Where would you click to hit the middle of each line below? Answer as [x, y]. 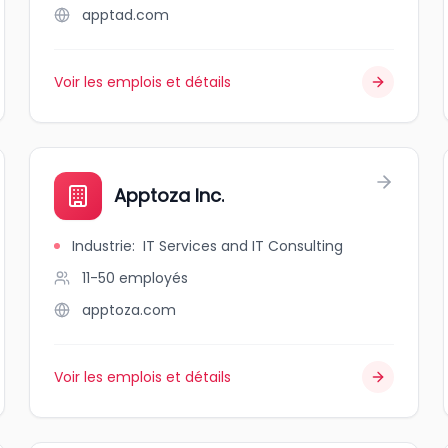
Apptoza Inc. [169, 195]
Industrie [102, 246]
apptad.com [126, 15]
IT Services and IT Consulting [243, 246]
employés [154, 278]
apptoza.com [129, 310]
